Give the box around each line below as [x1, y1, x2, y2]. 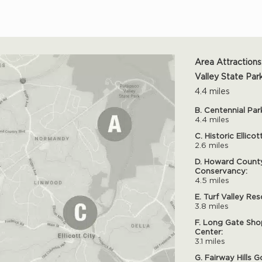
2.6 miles [194, 140, 229, 149]
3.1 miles [194, 236, 225, 245]
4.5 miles [194, 175, 229, 184]
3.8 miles [194, 201, 229, 210]
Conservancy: [194, 166, 247, 175]
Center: [194, 227, 223, 236]
